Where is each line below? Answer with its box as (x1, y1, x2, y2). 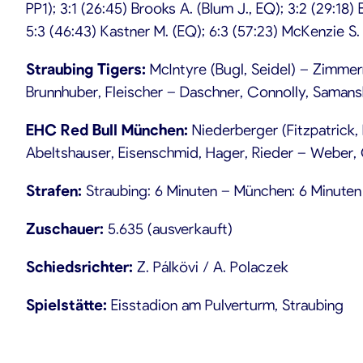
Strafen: (26, 181, 86, 199)
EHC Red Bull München (26, 120, 184, 139)
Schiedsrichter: (26, 257, 133, 275)
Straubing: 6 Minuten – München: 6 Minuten (86, 181, 361, 199)
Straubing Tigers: (26, 59, 146, 78)
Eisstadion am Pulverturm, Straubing (107, 295, 344, 314)
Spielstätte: (26, 295, 107, 314)
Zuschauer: (26, 219, 104, 237)
